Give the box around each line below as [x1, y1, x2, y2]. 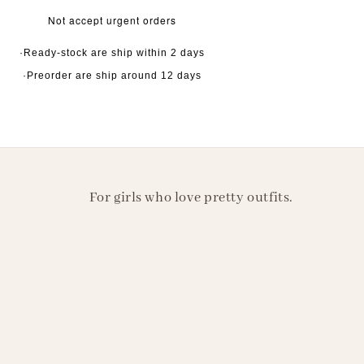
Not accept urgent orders [48, 13, 177, 28]
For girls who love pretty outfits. [89, 189, 293, 207]
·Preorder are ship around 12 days [23, 70, 202, 82]
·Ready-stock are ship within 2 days [19, 47, 206, 59]
